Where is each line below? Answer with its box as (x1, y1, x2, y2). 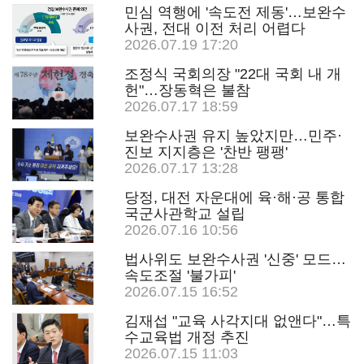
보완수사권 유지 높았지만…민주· (123, 128, 342, 144)
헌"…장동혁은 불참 (123, 82, 250, 98)
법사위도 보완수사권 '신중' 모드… (123, 251, 346, 267)
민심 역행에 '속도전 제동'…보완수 (123, 4, 346, 20)
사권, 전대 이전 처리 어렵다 (123, 20, 305, 37)
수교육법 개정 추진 (123, 329, 249, 345)
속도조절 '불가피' (123, 267, 236, 284)
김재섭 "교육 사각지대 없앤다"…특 (123, 313, 351, 329)
